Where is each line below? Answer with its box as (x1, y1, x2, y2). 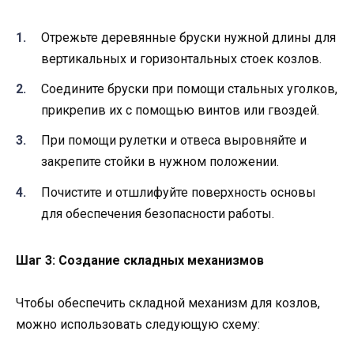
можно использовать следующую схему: (16, 316, 260, 332)
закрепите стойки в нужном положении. (41, 154, 279, 170)
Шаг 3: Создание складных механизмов (16, 252, 264, 268)
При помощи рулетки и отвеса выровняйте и (41, 133, 307, 149)
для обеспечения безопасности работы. (41, 205, 274, 221)
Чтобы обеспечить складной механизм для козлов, (16, 295, 320, 311)
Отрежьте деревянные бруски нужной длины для (41, 30, 336, 46)
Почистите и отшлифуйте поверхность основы (41, 184, 316, 200)
